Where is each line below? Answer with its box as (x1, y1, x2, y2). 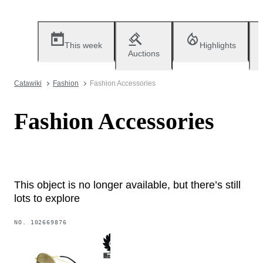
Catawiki (14, 79, 42, 87)
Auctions (128, 49, 160, 58)
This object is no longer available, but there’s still (14, 178, 241, 191)
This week (65, 41, 102, 50)
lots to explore (14, 192, 80, 204)
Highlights (200, 41, 236, 50)
